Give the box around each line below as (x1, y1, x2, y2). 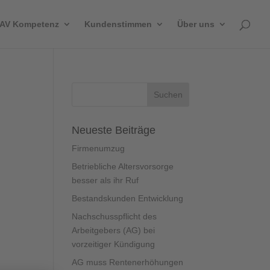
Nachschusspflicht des (72, 212, 157, 221)
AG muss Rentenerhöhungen (72, 257, 184, 267)
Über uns (177, 19, 215, 29)
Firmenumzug (72, 143, 125, 153)
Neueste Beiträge (72, 124, 156, 136)
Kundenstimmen (84, 19, 152, 29)
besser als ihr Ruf (72, 175, 139, 185)
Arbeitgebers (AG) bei (72, 225, 155, 235)
